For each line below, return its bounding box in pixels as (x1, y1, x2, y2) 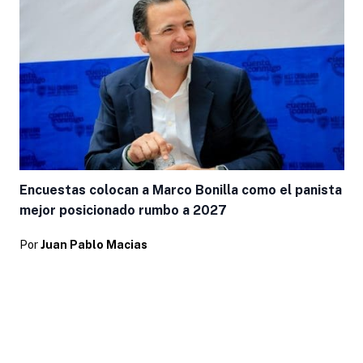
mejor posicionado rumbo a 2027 (19, 202, 227, 218)
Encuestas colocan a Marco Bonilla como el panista (19, 181, 342, 198)
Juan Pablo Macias (40, 237, 147, 251)
